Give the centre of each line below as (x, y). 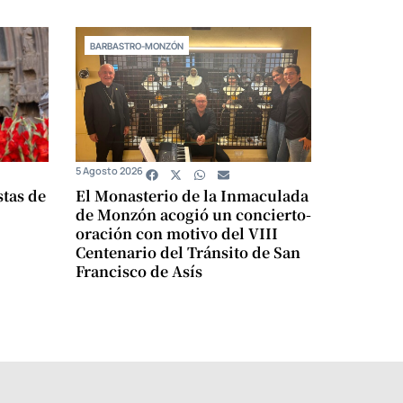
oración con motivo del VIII (176, 234)
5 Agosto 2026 (109, 171)
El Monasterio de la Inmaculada (192, 196)
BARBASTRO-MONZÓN (136, 46)
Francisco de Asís (139, 272)
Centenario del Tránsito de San (188, 253)
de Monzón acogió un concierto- (193, 215)
